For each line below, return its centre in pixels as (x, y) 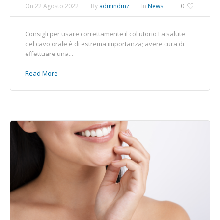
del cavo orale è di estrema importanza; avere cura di (105, 43)
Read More (41, 73)
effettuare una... (49, 53)
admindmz (114, 6)
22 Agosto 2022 (57, 6)
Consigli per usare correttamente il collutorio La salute (105, 34)
